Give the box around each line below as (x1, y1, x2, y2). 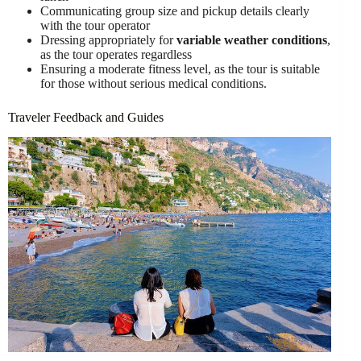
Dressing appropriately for (40, 33, 176, 47)
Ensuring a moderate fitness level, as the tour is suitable (40, 62, 320, 76)
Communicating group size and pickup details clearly (40, 4, 309, 18)
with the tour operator (40, 19, 150, 32)
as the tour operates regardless (40, 48, 192, 61)
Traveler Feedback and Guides (8, 110, 164, 124)
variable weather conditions (176, 33, 327, 47)
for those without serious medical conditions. (40, 77, 267, 90)
